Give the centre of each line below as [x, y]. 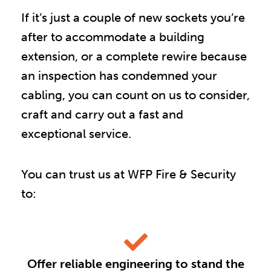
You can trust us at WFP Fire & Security [129, 174]
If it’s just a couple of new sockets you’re [133, 17]
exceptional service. [76, 133]
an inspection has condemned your [119, 75]
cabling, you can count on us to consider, [135, 95]
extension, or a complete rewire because [134, 56]
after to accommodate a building [113, 37]
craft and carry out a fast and [102, 114]
